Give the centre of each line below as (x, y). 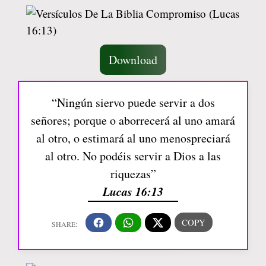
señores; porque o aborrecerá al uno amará (133, 120)
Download (133, 60)
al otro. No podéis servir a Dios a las (133, 156)
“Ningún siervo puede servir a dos (133, 102)
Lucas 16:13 (133, 191)
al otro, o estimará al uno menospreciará (133, 138)
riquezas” (133, 174)
